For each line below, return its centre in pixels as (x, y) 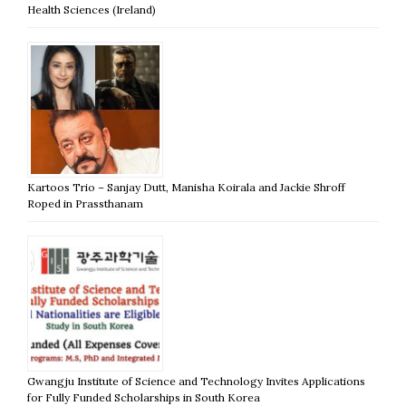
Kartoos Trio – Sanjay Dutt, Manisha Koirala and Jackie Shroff (186, 187)
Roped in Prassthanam (85, 203)
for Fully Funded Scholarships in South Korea (144, 397)
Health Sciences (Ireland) (92, 9)
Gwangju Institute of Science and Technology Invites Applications (196, 381)
